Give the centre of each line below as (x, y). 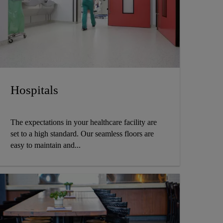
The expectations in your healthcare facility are (83, 122)
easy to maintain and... (45, 145)
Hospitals (34, 90)
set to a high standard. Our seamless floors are (82, 133)
